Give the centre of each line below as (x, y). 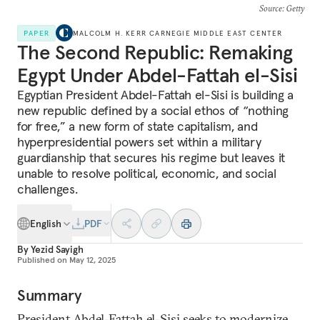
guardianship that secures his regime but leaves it (151, 157)
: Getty (293, 8)
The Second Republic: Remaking (155, 52)
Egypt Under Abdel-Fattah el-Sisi (157, 75)
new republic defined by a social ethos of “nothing (153, 110)
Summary (50, 295)
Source (270, 8)
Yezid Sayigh (57, 249)
